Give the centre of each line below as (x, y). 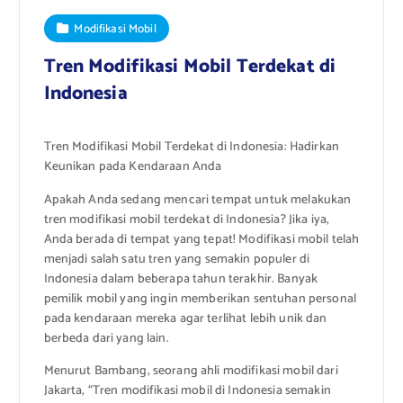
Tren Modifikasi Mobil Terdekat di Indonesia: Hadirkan (191, 148)
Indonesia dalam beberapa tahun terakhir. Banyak (181, 279)
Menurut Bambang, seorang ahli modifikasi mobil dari (191, 371)
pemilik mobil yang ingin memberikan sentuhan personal (200, 299)
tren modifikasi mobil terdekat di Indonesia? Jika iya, (187, 219)
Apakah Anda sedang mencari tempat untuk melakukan (197, 200)
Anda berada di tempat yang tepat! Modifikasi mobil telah (201, 239)
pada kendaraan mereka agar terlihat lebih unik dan (185, 318)
